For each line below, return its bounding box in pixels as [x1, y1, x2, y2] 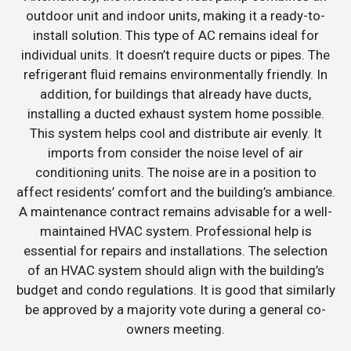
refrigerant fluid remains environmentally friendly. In [24, 66, 327, 82]
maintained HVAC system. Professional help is [39, 223, 312, 239]
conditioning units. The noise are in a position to [34, 164, 317, 180]
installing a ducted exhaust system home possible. [27, 105, 324, 121]
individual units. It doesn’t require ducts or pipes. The [21, 46, 330, 63]
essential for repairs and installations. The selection [24, 242, 327, 259]
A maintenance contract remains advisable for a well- [19, 203, 332, 219]
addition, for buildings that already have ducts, [40, 85, 311, 102]
